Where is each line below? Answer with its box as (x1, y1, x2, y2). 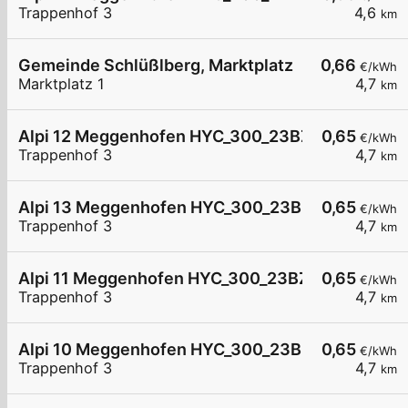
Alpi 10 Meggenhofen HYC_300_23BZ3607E (18, 340, 365, 360)
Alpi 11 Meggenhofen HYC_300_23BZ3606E (18, 269, 363, 289)
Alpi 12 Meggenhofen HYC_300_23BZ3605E (18, 127, 364, 147)
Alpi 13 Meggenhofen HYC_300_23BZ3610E (18, 198, 363, 218)
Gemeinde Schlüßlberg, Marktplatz (18, 56, 293, 76)
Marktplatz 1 (18, 75, 105, 94)
